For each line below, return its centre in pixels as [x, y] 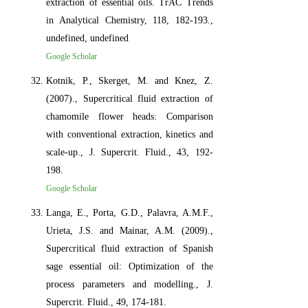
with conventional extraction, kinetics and [130, 134]
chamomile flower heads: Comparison [130, 116]
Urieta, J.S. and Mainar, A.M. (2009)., [130, 230]
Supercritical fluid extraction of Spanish [130, 248]
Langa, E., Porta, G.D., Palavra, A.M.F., [130, 212]
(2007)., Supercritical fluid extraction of [130, 98]
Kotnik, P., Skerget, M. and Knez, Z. [130, 80]
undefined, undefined [88, 38]
